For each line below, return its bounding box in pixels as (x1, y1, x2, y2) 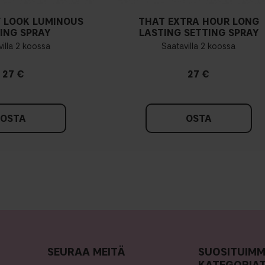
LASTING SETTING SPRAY (138, 27, 258, 38)
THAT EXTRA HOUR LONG (138, 15, 259, 27)
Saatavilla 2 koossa (161, 41, 236, 51)
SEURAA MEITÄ (47, 245, 125, 258)
